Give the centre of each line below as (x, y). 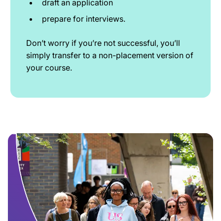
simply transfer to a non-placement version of (110, 55)
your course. (49, 68)
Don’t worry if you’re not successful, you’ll (103, 43)
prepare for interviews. (84, 19)
